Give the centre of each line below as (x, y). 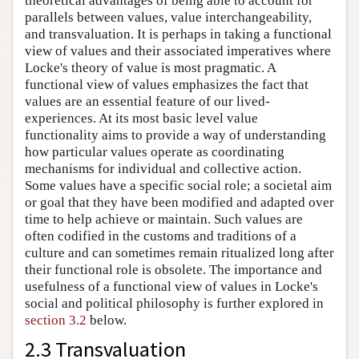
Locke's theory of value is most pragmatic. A (150, 68)
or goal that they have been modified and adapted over (179, 203)
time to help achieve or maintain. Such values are (164, 220)
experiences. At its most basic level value (141, 119)
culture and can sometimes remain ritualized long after (179, 253)
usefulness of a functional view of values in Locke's (171, 287)
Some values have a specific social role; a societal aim (178, 186)
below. (107, 321)
